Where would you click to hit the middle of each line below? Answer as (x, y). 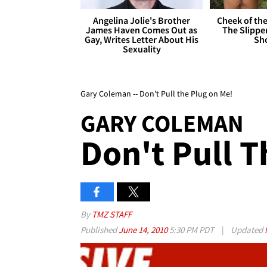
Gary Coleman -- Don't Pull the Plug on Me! (156, 94)
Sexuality (142, 49)
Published (100, 230)
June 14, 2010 (144, 230)
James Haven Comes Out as (142, 30)
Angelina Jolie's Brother (142, 21)
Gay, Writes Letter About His (142, 40)
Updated (247, 230)
